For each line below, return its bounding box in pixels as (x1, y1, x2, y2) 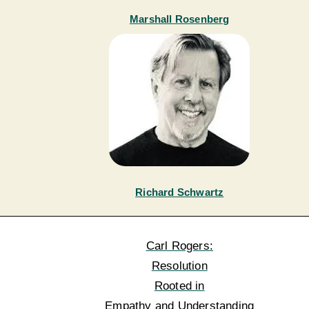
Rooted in (154, 279, 205, 293)
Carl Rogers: (146, 239, 213, 253)
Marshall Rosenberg (129, 13, 230, 26)
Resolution (151, 259, 208, 273)
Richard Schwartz (135, 186, 224, 199)
